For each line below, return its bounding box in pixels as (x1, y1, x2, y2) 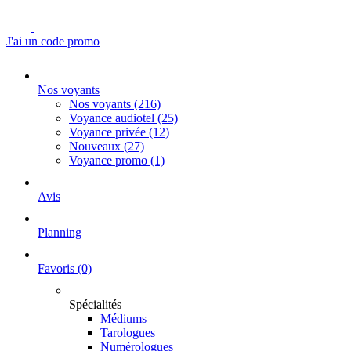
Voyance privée (69, 125, 149, 139)
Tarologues (100, 326, 155, 339)
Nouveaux (69, 139, 124, 153)
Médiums (100, 312, 147, 325)
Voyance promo (69, 154, 150, 167)
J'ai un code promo (6, 34, 100, 48)
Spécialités (69, 298, 121, 311)
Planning (38, 226, 81, 239)
